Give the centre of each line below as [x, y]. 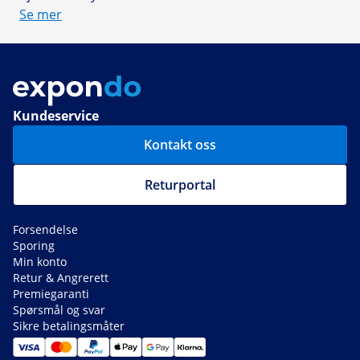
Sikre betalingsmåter [69, 325]
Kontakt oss [180, 144]
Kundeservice [56, 115]
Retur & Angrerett [61, 277]
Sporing [34, 245]
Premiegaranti [51, 293]
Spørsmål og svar [59, 309]
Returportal [180, 184]
